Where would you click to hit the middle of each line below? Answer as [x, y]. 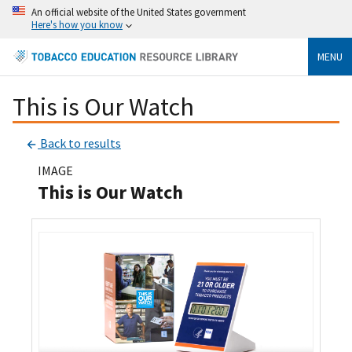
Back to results [79, 143]
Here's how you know [77, 24]
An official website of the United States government [139, 12]
